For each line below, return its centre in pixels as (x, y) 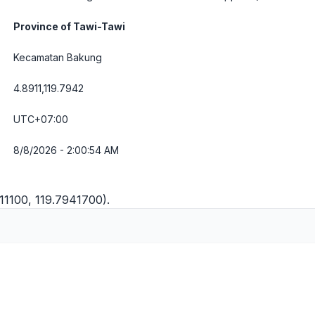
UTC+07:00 (41, 119)
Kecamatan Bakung (58, 57)
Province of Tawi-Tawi (69, 26)
